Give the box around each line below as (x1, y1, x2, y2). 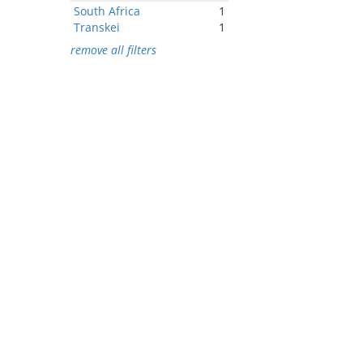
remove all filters (70, 42, 156, 58)
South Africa (74, 3, 140, 19)
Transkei (74, 19, 120, 35)
